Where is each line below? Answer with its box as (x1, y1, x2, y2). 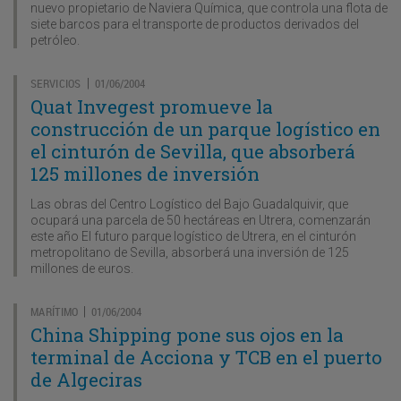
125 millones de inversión (30, 160, 260, 186)
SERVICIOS (30, 74, 81, 91)
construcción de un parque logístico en (30, 115, 380, 141)
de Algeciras (30, 366, 142, 392)
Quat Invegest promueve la (30, 93, 273, 119)
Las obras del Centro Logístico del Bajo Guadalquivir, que (30, 196, 348, 211)
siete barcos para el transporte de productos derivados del (30, 16, 359, 31)
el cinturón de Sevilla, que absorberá (30, 138, 355, 164)
